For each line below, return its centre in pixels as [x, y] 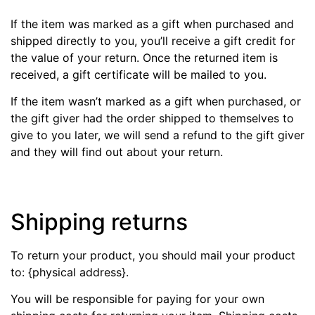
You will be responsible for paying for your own [137, 298]
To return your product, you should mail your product [153, 255]
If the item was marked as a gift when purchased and [152, 24]
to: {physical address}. [70, 272]
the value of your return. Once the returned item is [144, 57]
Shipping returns [99, 221]
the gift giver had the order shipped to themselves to [152, 118]
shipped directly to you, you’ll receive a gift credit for [153, 40]
